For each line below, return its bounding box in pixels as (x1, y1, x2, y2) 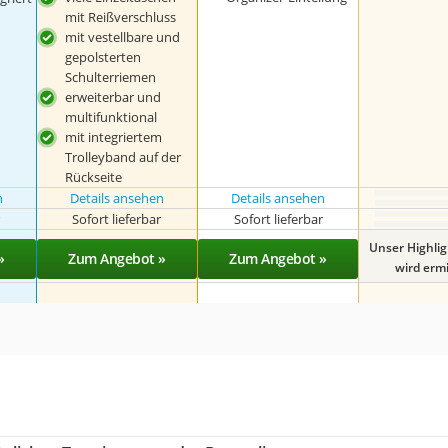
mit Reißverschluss (64, 8, 176, 26)
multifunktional (64, 108, 157, 126)
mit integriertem (64, 128, 162, 146)
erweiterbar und (64, 88, 161, 106)
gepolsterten (64, 48, 141, 66)
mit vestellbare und (64, 28, 180, 46)
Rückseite (64, 168, 122, 186)
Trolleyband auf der (64, 148, 181, 166)
